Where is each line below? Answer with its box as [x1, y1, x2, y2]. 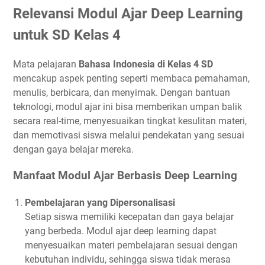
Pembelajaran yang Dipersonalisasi [25, 197, 175, 209]
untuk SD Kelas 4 [13, 26, 121, 43]
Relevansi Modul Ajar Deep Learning [13, 5, 243, 22]
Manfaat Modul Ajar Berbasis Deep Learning [13, 169, 237, 183]
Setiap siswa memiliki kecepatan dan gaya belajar [25, 211, 234, 223]
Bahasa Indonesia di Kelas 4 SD [79, 58, 213, 70]
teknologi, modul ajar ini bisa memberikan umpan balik [13, 101, 242, 112]
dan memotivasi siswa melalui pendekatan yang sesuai [13, 129, 244, 141]
